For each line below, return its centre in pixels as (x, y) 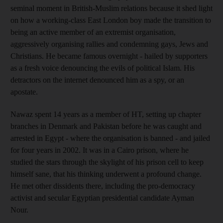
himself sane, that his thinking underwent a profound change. (106, 174)
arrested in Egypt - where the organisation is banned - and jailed (110, 138)
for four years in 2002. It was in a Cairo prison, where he (100, 150)
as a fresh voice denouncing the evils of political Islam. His (103, 68)
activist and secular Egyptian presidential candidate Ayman (102, 198)
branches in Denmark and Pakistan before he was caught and (106, 126)
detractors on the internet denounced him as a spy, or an (97, 80)
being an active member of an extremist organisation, (93, 32)
